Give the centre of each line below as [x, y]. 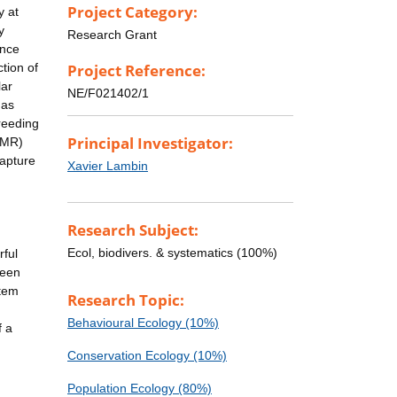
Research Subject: [133, 230]
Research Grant [112, 34]
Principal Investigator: [150, 144]
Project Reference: [136, 71]
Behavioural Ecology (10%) [143, 323]
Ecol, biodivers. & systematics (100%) [172, 253]
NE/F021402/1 [108, 93]
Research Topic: [126, 300]
